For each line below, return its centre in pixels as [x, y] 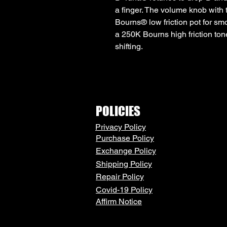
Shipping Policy [124, 164]
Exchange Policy [126, 150]
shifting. [129, 46]
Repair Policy [120, 176]
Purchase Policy [125, 138]
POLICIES [118, 111]
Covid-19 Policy [124, 190]
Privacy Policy [121, 127]
